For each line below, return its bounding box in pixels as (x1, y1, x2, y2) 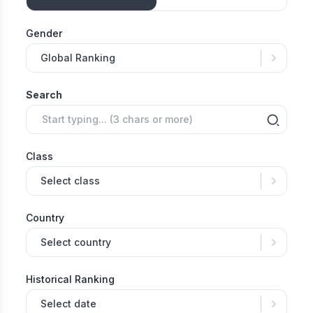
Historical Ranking (26, 273, 115, 286)
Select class (41, 175, 101, 187)
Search (26, 89, 63, 101)
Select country (41, 236, 112, 249)
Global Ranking (41, 52, 116, 64)
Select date (41, 298, 97, 310)
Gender (26, 27, 63, 40)
